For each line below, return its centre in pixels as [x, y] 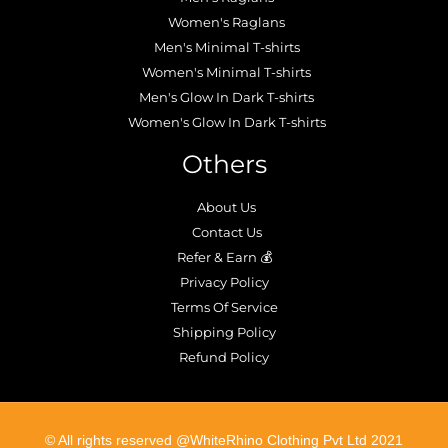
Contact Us [226, 232]
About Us [226, 207]
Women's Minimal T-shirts [226, 72]
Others [224, 164]
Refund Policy [224, 357]
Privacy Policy [224, 282]
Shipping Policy [224, 332]
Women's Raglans [226, 22]
